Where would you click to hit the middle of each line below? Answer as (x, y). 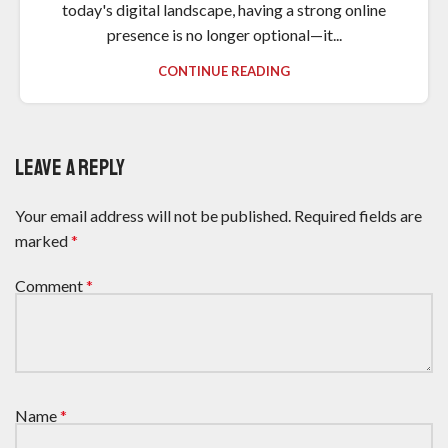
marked (43, 240)
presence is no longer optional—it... (224, 34)
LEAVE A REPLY (70, 167)
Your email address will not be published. (153, 215)
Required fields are (358, 215)
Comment (50, 285)
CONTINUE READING (224, 70)
